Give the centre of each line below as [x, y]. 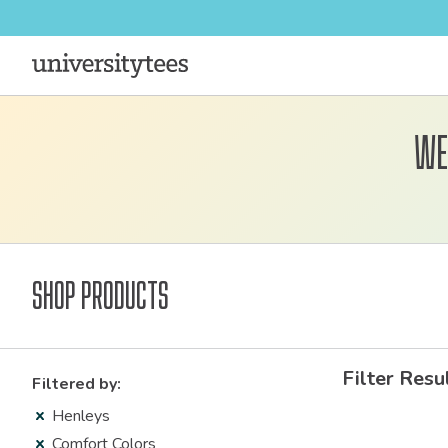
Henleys [81, 416]
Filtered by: [76, 384]
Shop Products [100, 296]
